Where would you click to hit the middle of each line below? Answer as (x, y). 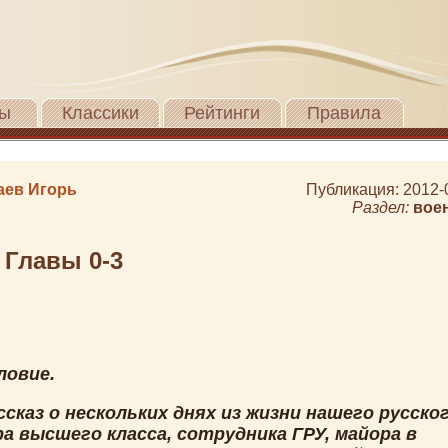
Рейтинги (222, 113)
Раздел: (382, 207)
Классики (100, 113)
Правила (344, 113)
